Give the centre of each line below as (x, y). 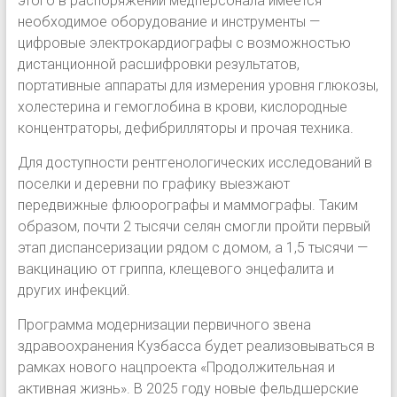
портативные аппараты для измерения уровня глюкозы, (198, 85)
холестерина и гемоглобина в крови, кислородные (182, 106)
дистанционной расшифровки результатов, (158, 64)
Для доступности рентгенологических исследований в (195, 162)
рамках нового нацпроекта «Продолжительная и (176, 367)
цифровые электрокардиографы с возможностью (184, 43)
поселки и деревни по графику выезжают (153, 183)
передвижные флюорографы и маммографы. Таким (187, 205)
